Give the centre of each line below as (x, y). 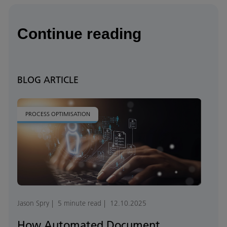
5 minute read (80, 203)
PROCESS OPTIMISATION (58, 114)
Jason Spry (33, 203)
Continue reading (79, 34)
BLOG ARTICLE (48, 80)
